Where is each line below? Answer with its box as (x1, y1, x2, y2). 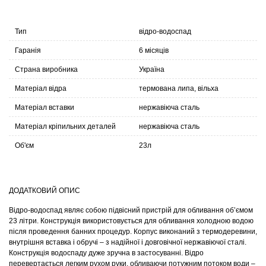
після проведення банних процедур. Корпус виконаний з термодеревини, (9, 227, 257, 236)
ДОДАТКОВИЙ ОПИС (9, 186, 80, 195)
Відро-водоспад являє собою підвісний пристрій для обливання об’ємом (9, 206, 253, 215)
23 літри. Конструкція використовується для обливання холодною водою (9, 217, 254, 226)
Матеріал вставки (15, 103, 74, 112)
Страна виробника (15, 65, 78, 74)
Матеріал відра (15, 84, 66, 93)
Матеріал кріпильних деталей (15, 122, 116, 131)
